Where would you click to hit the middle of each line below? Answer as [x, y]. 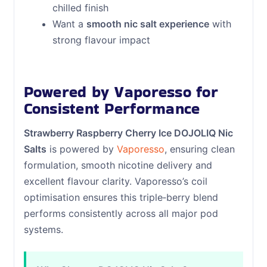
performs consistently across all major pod [121, 214]
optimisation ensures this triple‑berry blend [121, 198]
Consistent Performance [112, 109]
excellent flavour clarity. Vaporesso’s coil [115, 181]
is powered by [81, 149]
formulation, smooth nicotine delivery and [118, 165]
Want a [69, 24]
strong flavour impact [101, 40]
